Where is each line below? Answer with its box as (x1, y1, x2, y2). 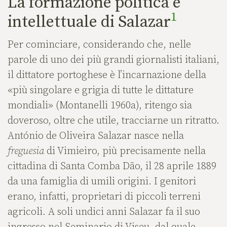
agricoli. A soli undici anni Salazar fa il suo (8, 206, 200, 219)
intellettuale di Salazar (8, 12, 171, 33)
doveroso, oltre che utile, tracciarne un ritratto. (8, 115, 219, 128)
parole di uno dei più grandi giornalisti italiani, (8, 54, 219, 67)
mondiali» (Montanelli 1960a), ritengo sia (8, 99, 192, 112)
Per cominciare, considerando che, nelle (8, 39, 191, 52)
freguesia (8, 145, 44, 158)
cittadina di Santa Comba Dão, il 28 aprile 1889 (8, 160, 216, 173)
